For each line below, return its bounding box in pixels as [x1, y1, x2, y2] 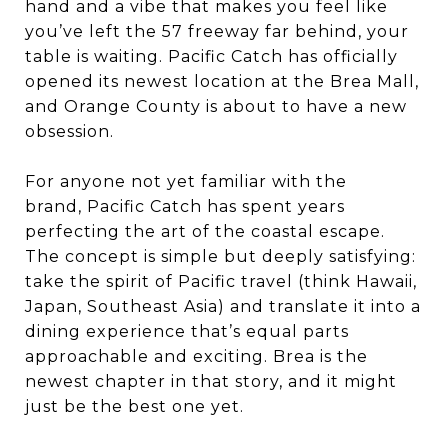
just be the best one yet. [25, 397, 244, 416]
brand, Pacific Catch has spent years [25, 197, 345, 216]
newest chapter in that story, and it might [25, 372, 397, 391]
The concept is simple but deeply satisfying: [25, 247, 416, 266]
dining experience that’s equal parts [25, 322, 349, 341]
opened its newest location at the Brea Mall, [25, 72, 419, 91]
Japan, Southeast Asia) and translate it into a [25, 297, 421, 316]
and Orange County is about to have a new [25, 97, 407, 116]
